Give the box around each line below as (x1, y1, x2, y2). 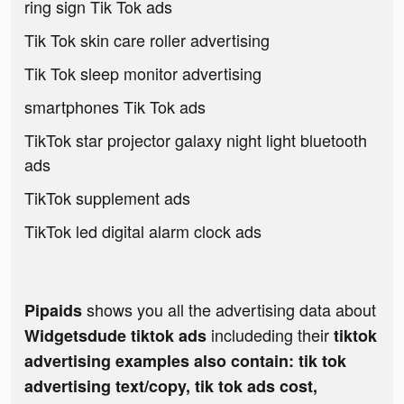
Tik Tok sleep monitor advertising (24, 61, 262, 86)
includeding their (211, 323, 334, 347)
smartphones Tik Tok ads (24, 95, 206, 119)
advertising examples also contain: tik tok (24, 349, 346, 373)
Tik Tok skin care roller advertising (24, 28, 270, 52)
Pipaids (24, 298, 82, 323)
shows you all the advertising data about (82, 298, 376, 322)
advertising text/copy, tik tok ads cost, (24, 374, 317, 399)
